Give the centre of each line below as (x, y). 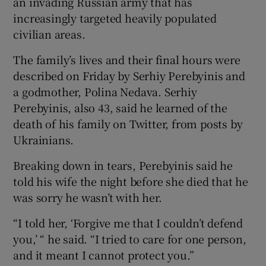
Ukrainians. (44, 139)
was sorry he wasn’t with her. (88, 197)
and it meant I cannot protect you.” (104, 254)
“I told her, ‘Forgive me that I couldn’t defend (128, 222)
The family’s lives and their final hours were (127, 59)
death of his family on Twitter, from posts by (128, 123)
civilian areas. (49, 34)
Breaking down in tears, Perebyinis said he (123, 165)
